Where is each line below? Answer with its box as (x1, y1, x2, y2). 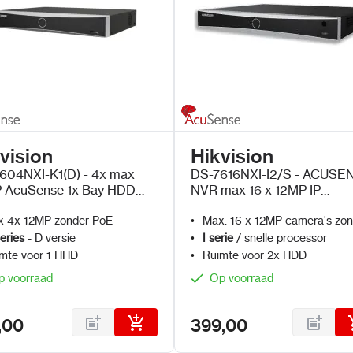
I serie (203, 231, 234, 245)
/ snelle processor (233, 231, 330, 245)
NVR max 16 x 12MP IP (191, 182, 321, 198)
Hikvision (191, 144, 274, 169)
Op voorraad (210, 271, 274, 285)
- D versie (24, 231, 76, 245)
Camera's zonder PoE (191, 198, 318, 214)
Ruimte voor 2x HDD (203, 248, 307, 262)
